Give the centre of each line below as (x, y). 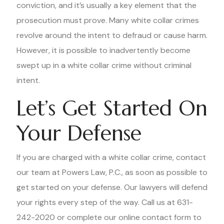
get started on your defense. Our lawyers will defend (112, 187)
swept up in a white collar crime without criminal (104, 65)
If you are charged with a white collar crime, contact (111, 157)
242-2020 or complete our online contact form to (109, 217)
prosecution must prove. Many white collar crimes (108, 20)
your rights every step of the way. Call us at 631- (105, 202)
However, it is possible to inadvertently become (103, 50)
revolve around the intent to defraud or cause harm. (112, 35)
